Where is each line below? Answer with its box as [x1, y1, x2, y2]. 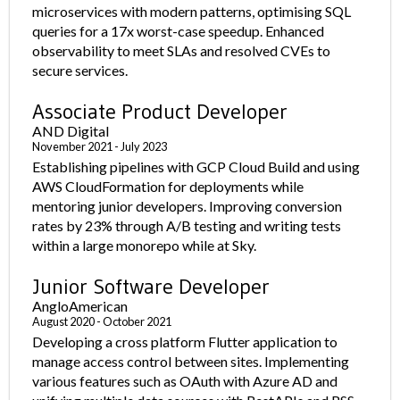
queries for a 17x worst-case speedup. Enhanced [32, 22, 325, 39]
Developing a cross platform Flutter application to [32, 333, 338, 350]
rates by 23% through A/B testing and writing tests [32, 217, 342, 234]
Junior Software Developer [32, 273, 271, 299]
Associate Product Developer [32, 98, 288, 124]
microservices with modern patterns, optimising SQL [32, 3, 352, 20]
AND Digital [32, 122, 110, 139]
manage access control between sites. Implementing [32, 353, 350, 370]
